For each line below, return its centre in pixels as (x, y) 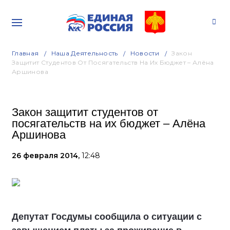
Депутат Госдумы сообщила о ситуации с (107, 217)
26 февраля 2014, (47, 156)
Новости (145, 53)
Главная (25, 53)
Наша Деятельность (84, 53)
